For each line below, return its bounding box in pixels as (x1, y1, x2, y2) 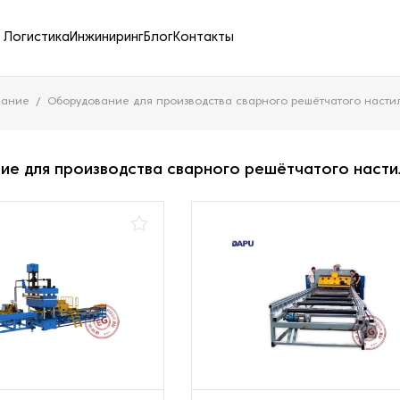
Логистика (4, 31, 70, 44)
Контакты (173, 31, 234, 44)
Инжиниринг (70, 31, 144, 44)
